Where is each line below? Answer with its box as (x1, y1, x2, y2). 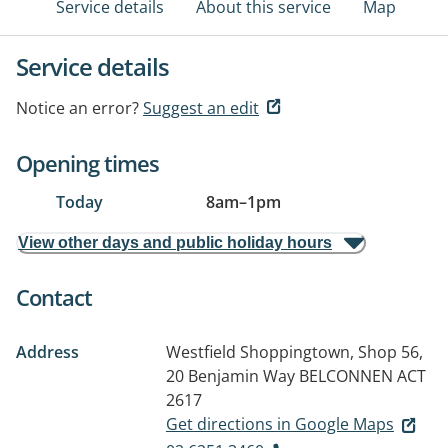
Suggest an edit (143, 97, 259, 119)
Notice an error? (16, 97, 139, 119)
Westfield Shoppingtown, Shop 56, (166, 341, 423, 363)
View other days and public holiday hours (18, 234, 332, 251)
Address (16, 341, 79, 363)
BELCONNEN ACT (299, 365, 426, 387)
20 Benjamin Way (166, 365, 295, 387)
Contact (16, 282, 92, 312)
